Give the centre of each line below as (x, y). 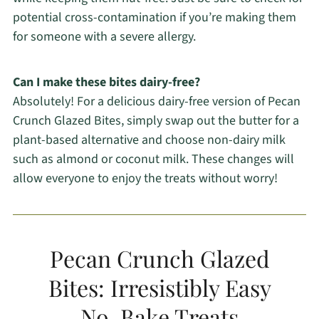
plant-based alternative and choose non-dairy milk (149, 140)
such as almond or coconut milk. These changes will (153, 159)
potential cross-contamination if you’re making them (154, 17)
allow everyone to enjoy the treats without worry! (145, 178)
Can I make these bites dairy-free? (106, 82)
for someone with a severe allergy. (104, 36)
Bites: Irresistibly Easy (159, 287)
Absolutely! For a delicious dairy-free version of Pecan (156, 101)
